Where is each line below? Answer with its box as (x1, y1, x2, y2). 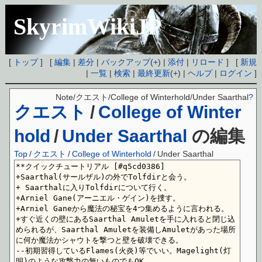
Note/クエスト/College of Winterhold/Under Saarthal (56, 92, 249, 102)
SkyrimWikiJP (13, 13, 162, 40)
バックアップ (101, 57, 151, 67)
